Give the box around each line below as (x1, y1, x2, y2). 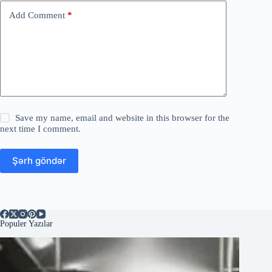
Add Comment (9, 10, 65, 21)
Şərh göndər (12, 155, 66, 167)
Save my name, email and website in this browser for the (15, 112, 230, 123)
